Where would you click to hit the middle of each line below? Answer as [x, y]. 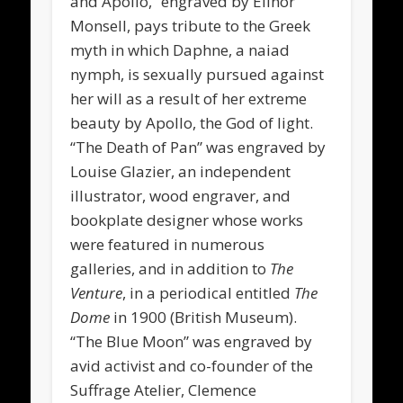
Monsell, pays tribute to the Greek [191, 25]
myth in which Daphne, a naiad [180, 49]
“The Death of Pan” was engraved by [198, 147]
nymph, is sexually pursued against [197, 74]
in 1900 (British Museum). [204, 317]
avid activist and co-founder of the [192, 365]
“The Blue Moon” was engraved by [192, 341]
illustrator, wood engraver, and [181, 195]
